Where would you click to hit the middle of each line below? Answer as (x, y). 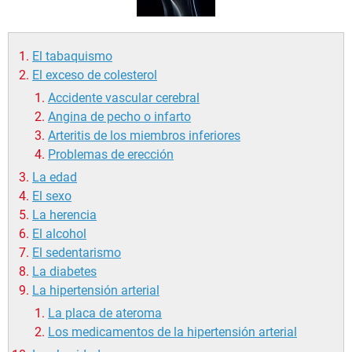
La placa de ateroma (105, 313)
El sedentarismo (77, 253)
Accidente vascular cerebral (124, 98)
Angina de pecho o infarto (119, 117)
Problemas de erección (111, 155)
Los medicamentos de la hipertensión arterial (172, 332)
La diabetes (64, 272)
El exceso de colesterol (95, 75)
